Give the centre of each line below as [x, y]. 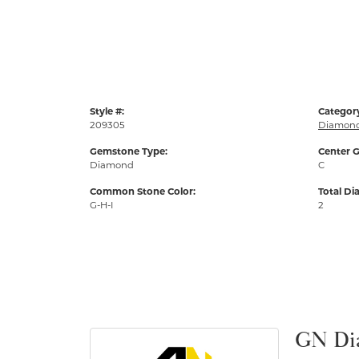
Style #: [107, 112]
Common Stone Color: [143, 192]
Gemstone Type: [129, 152]
